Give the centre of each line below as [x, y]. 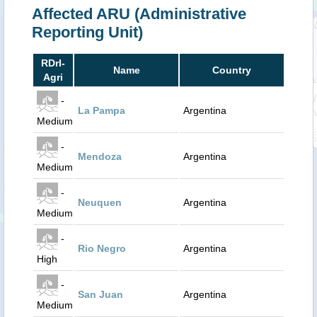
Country [232, 70]
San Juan [100, 294]
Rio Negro [102, 248]
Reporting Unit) [87, 32]
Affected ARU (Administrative [139, 14]
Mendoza [100, 156]
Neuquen [100, 202]
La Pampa [102, 110]
